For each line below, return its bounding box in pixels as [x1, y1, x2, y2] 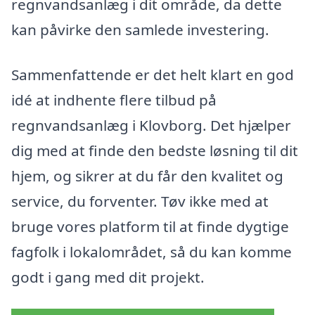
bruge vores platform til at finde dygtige [11, 216, 289, 236]
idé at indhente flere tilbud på [11, 89, 217, 110]
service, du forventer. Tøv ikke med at [11, 191, 269, 211]
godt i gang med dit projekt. [11, 266, 205, 287]
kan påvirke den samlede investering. [11, 19, 269, 39]
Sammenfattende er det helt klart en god [11, 64, 294, 84]
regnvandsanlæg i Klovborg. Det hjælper [11, 115, 291, 135]
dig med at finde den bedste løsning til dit [11, 140, 298, 160]
